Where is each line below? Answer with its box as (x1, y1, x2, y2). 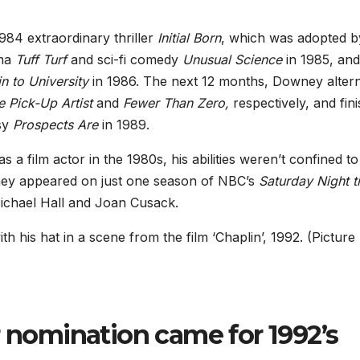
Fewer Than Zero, (123, 95, 233, 112)
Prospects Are (13, 117, 98, 133)
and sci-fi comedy (67, 51, 182, 68)
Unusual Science (182, 51, 282, 68)
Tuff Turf (15, 51, 67, 68)
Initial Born (157, 30, 221, 47)
